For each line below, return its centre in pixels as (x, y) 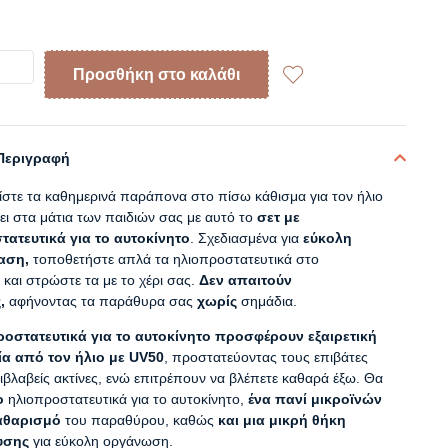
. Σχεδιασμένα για (246, 238)
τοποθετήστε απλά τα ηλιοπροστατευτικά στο (175, 259)
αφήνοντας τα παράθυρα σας (102, 301)
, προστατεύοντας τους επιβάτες (265, 357)
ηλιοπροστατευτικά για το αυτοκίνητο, (125, 399)
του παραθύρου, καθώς (139, 420)
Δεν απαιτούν (245, 280)
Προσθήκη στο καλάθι (156, 74)
